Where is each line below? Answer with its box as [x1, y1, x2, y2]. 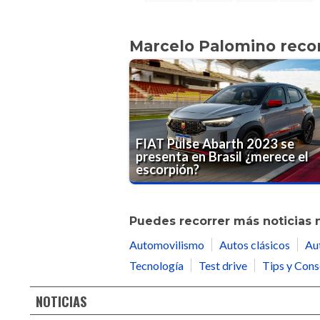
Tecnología [129, 259, 184, 273]
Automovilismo [129, 238, 204, 252]
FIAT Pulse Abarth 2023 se [136, 135, 295, 151]
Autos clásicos [219, 238, 290, 252]
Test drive [199, 259, 247, 273]
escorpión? [136, 161, 200, 177]
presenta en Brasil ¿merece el [136, 148, 309, 164]
